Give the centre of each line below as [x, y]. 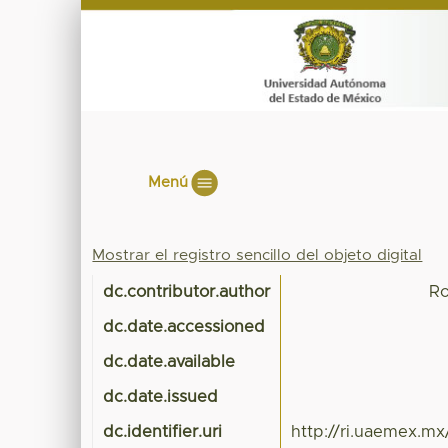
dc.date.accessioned [184, 327]
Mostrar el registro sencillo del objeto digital [257, 256]
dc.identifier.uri [163, 432]
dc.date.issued [161, 397]
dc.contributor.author [187, 292]
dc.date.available [169, 362]
